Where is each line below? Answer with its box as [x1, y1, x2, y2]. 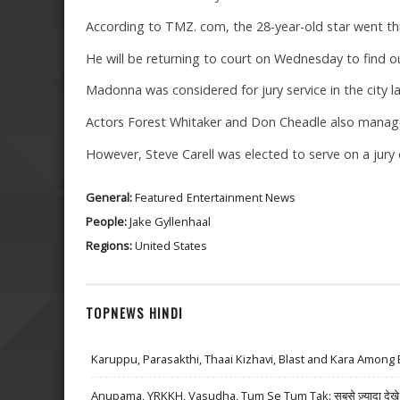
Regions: [86, 237, 135, 254]
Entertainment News [187, 188, 296, 205]
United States [135, 237, 207, 254]
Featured [135, 188, 183, 205]
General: [86, 188, 135, 205]
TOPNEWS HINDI [86, 304, 184, 323]
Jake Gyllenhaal [129, 212, 211, 229]
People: [86, 212, 129, 229]
